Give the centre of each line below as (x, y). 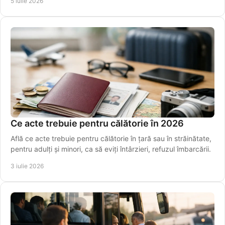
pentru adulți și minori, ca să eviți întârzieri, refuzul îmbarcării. (111, 149)
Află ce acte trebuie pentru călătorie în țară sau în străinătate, (111, 139)
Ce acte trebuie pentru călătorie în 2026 (97, 124)
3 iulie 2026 (27, 166)
